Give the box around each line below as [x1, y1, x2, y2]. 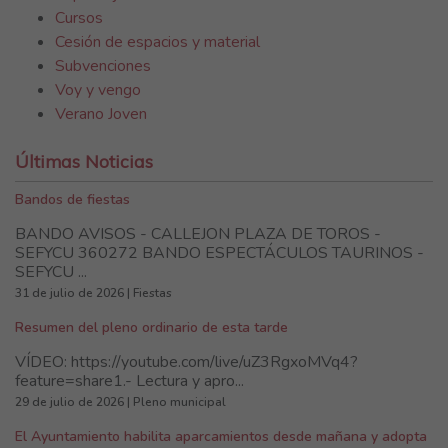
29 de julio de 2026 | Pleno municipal [15, 394, 226, 411]
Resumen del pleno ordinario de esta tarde [15, 317, 288, 337]
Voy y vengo [55, 78, 141, 101]
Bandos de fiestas [15, 189, 130, 209]
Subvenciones [55, 54, 151, 77]
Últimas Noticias [15, 149, 153, 172]
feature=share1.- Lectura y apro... [15, 369, 244, 392]
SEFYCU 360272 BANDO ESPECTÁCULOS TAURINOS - [15, 241, 424, 264]
